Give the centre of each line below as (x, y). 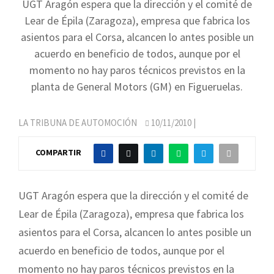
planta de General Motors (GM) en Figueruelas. (137, 87)
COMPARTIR (58, 153)
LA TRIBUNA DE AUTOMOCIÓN (78, 123)
